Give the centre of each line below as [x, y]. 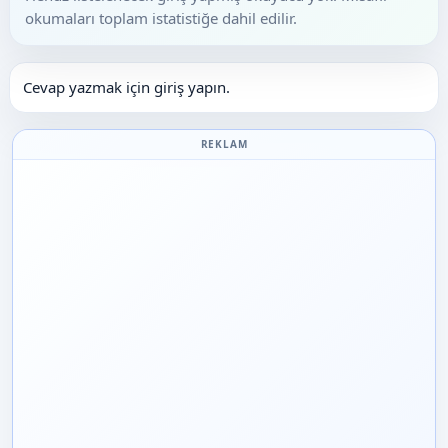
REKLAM [224, 144]
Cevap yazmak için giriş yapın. [126, 87]
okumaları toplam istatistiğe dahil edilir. [161, 18]
